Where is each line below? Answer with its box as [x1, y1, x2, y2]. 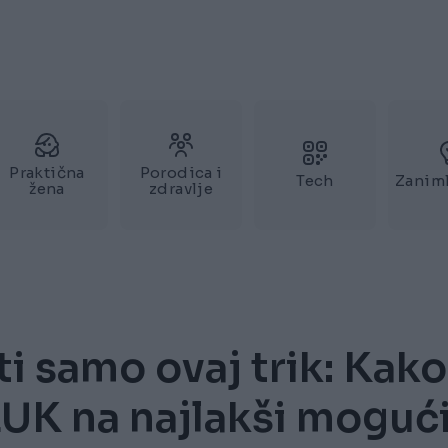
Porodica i [139, 163, 223, 182]
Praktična [9, 163, 85, 182]
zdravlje [149, 179, 213, 198]
